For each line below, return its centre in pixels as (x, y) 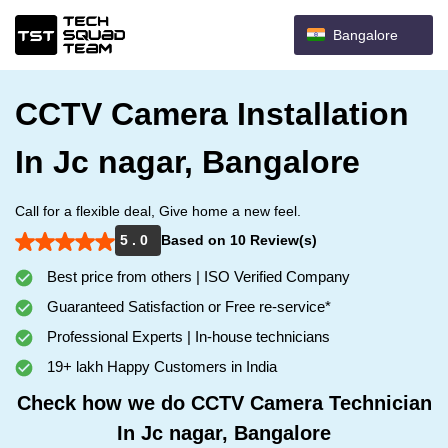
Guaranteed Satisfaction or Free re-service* (187, 306)
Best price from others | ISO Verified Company (196, 276)
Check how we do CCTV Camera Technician (224, 403)
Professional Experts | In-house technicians (186, 336)
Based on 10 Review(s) (239, 240)
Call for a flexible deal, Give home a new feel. (158, 211)
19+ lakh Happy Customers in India (160, 366)
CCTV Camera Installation (212, 114)
